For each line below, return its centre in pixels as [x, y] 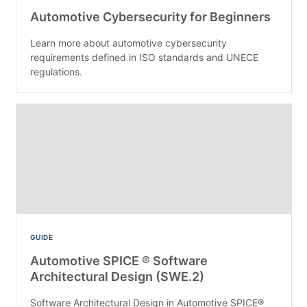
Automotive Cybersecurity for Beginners [150, 17]
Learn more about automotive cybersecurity [128, 43]
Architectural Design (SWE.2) [117, 277]
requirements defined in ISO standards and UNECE [144, 58]
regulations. [56, 72]
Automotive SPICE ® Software [119, 261]
